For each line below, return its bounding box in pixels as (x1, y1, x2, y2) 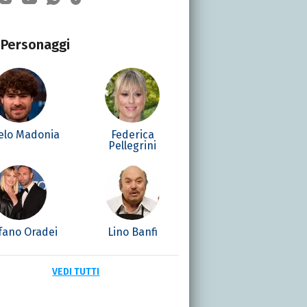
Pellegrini (108, 138, 157, 152)
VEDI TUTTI (52, 265, 100, 278)
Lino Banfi (107, 225, 158, 238)
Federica (110, 127, 154, 141)
